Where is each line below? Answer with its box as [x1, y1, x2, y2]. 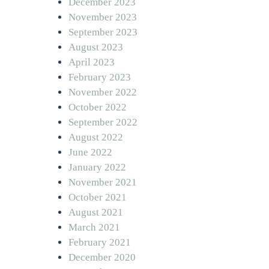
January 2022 [68, 161, 126, 173]
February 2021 [68, 236, 131, 248]
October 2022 [68, 101, 127, 113]
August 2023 [68, 41, 123, 53]
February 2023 [68, 71, 131, 83]
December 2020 [68, 251, 136, 263]
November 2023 [68, 11, 137, 23]
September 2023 [68, 26, 138, 38]
